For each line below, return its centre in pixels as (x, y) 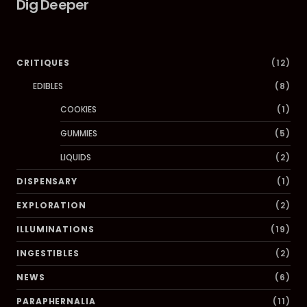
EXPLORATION (51, 205)
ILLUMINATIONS (56, 229)
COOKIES (78, 109)
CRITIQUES (44, 63)
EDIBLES (48, 86)
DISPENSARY (47, 181)
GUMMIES (79, 133)
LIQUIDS (76, 157)
